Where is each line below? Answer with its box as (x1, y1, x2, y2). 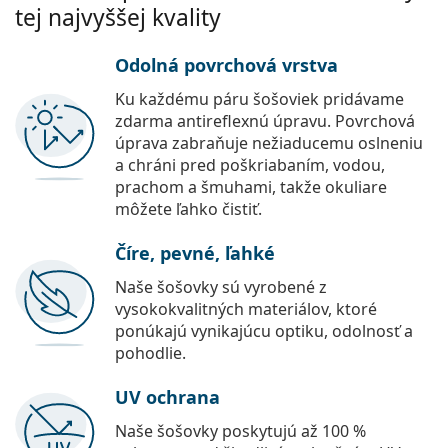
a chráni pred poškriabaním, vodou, (115, 154, 385, 177)
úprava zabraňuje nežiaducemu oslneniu (115, 132, 423, 155)
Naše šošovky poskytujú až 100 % (115, 420, 366, 443)
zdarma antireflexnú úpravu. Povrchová (115, 110, 415, 133)
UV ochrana (115, 385, 220, 410)
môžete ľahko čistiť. (115, 198, 262, 221)
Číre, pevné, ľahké (115, 241, 275, 266)
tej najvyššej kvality (15, 2, 221, 34)
